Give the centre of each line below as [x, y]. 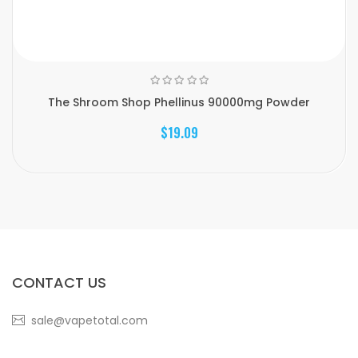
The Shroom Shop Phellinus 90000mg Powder [179, 102]
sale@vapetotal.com [89, 320]
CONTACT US [59, 282]
